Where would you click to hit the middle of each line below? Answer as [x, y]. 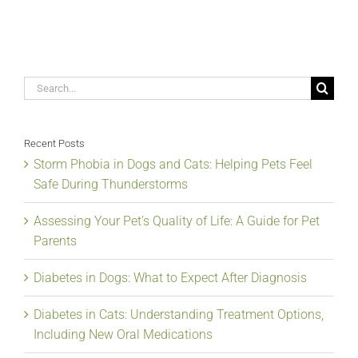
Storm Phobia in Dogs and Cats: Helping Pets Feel [173, 165]
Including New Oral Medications [123, 335]
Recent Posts [54, 144]
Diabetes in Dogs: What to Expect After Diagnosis [170, 278]
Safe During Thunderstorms [111, 185]
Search [42, 86]
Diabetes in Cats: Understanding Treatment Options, [179, 315]
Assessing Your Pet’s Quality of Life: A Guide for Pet [177, 221]
